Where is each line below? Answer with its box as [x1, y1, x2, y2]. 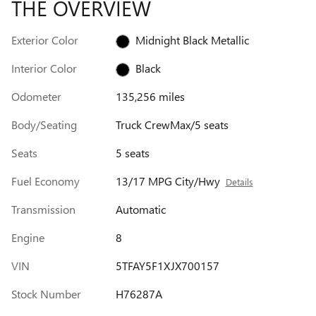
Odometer [11, 89, 61, 104]
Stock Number [11, 286, 81, 302]
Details [225, 176, 253, 188]
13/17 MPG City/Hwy [115, 174, 220, 189]
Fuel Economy [11, 174, 80, 189]
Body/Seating [11, 117, 77, 133]
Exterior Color [11, 32, 78, 48]
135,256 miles [115, 89, 185, 104]
